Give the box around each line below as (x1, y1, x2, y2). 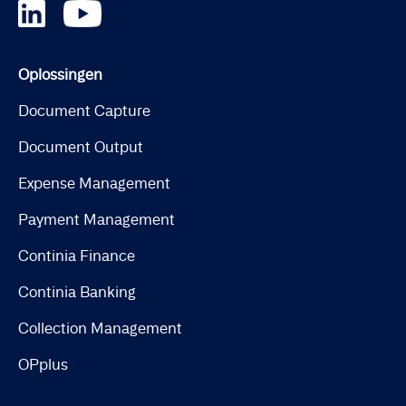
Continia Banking (18, 282, 136, 301)
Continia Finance (18, 246, 135, 265)
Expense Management (18, 173, 170, 192)
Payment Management (18, 209, 175, 228)
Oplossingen (18, 64, 102, 83)
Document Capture (18, 101, 150, 120)
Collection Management (18, 318, 182, 337)
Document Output (18, 137, 143, 156)
